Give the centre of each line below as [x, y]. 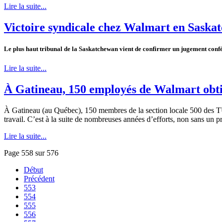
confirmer [157, 49]
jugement [194, 49]
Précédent [39, 179]
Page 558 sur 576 [31, 153]
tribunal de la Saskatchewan [79, 49]
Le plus [15, 49]
